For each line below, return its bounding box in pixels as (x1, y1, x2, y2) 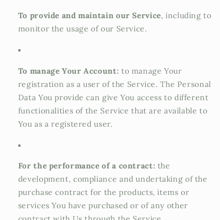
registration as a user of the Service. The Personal (18, 79, 211, 89)
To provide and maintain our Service (18, 10, 161, 21)
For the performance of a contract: (18, 161, 156, 171)
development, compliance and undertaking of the (18, 174, 208, 184)
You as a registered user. (18, 118, 113, 129)
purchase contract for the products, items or (18, 187, 190, 197)
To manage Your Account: (18, 65, 119, 76)
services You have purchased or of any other (18, 200, 188, 211)
